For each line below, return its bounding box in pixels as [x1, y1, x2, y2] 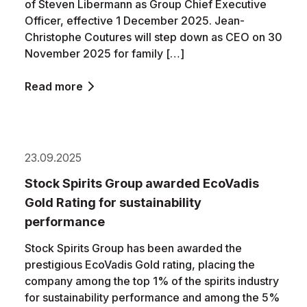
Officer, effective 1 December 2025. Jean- [25, 14, 245, 27]
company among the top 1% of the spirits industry [25, 274, 279, 288]
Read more [25, 79, 83, 93]
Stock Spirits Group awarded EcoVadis [25, 176, 259, 191]
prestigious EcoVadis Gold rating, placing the [25, 258, 255, 271]
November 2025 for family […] [25, 47, 184, 60]
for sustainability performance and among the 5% [25, 291, 280, 304]
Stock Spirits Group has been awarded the [25, 241, 242, 255]
